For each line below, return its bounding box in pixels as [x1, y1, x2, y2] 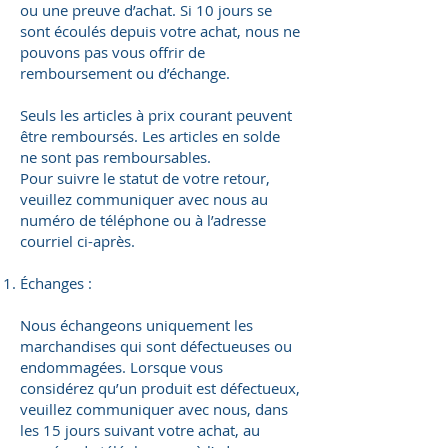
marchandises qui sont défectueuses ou [20, 336, 292, 357]
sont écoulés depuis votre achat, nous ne [20, 21, 300, 42]
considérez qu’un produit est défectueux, [20, 378, 300, 399]
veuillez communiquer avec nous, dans [20, 399, 288, 420]
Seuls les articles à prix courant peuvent [20, 105, 292, 126]
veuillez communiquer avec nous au [20, 189, 268, 210]
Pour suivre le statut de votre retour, [20, 168, 270, 189]
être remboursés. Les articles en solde [20, 126, 280, 147]
